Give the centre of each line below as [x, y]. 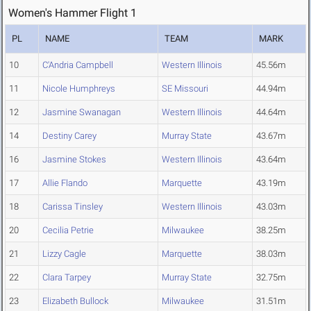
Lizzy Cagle [64, 254]
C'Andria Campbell [78, 65]
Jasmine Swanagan [82, 112]
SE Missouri [185, 89]
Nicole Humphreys [79, 89]
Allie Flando [65, 183]
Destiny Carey [69, 136]
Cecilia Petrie [68, 230]
